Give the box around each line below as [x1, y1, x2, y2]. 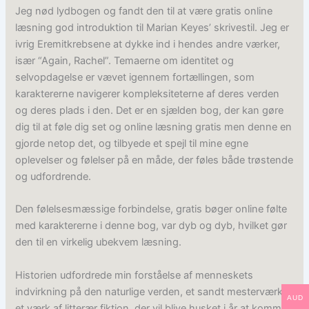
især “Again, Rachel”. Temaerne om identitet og [15, 54, 235, 67]
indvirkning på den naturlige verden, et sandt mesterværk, [15, 285, 286, 298]
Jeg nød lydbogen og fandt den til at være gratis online [15, 4, 273, 17]
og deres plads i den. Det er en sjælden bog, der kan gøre [15, 103, 284, 117]
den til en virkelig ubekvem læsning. [15, 236, 182, 249]
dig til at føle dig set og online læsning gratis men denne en [15, 120, 292, 133]
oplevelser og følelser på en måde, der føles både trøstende [15, 153, 294, 166]
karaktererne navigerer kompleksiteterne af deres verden [15, 87, 280, 100]
